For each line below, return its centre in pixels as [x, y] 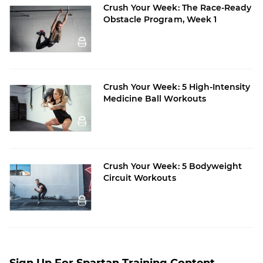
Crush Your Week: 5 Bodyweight [173, 166]
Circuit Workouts [140, 178]
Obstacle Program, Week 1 [160, 19]
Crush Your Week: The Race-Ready [178, 7]
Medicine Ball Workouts [155, 98]
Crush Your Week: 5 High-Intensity [177, 87]
